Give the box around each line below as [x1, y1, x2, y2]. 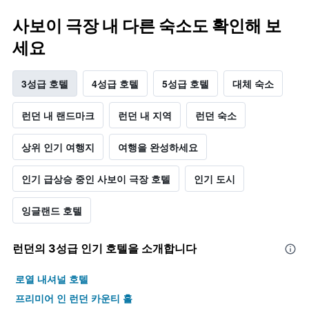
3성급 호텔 [21, 77, 68, 91]
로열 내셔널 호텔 [15, 272, 88, 286]
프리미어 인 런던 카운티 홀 [15, 291, 132, 306]
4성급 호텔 [92, 77, 139, 91]
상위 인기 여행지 [21, 140, 94, 154]
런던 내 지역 [118, 108, 172, 123]
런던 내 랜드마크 [21, 108, 94, 123]
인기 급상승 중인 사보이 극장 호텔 [21, 172, 170, 186]
